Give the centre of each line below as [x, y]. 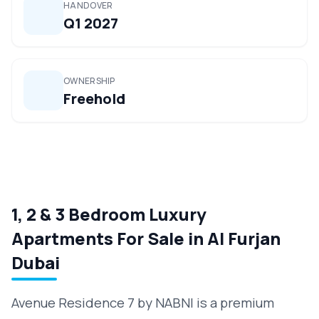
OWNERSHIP [89, 81]
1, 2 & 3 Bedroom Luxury [109, 214]
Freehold [94, 99]
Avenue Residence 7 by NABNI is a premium [143, 303]
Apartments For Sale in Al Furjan [146, 238]
